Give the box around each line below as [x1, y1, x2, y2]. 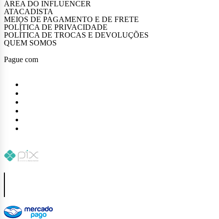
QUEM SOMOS [4, 38, 57, 47]
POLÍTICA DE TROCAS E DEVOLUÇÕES [4, 30, 149, 39]
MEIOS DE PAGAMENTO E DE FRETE [4, 15, 139, 23]
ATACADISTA [4, 7, 53, 16]
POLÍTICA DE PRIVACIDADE [4, 22, 108, 31]
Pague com [4, 55, 38, 64]
